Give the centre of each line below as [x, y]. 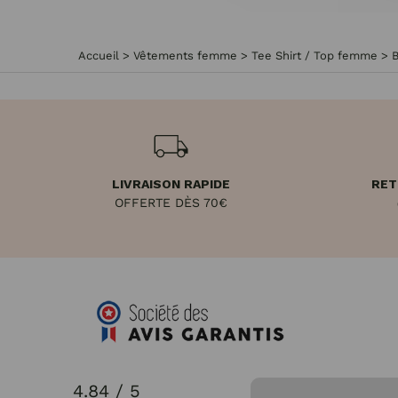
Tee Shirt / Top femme [314, 56]
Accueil [99, 56]
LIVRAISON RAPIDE [171, 184]
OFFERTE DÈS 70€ [171, 203]
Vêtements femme [185, 56]
